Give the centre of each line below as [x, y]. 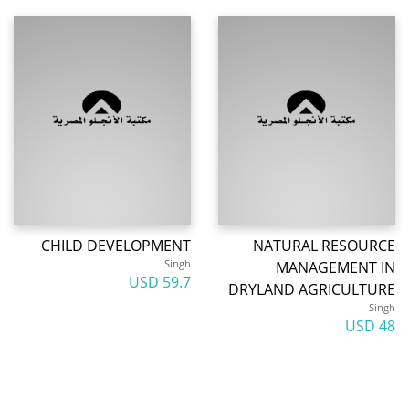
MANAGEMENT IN [336, 267]
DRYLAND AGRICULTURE [312, 289]
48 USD [387, 326]
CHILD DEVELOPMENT [116, 246]
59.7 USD [177, 282]
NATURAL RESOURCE [324, 246]
